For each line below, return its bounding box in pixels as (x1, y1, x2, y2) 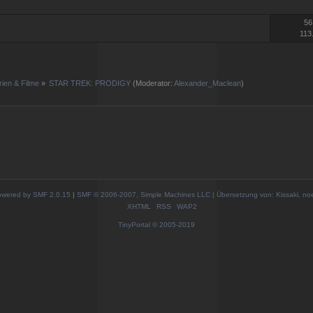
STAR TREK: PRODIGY (48, 78, 133, 87)
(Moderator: (132, 78, 174, 87)
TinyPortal (118, 221, 150, 229)
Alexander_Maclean (173, 78, 241, 87)
